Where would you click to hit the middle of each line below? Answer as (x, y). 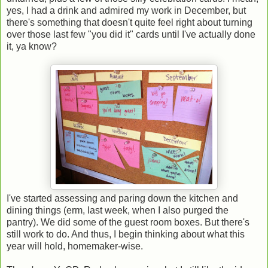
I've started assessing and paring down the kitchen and (122, 198)
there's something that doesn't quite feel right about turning (130, 22)
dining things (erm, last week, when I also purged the (118, 210)
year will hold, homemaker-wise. (75, 246)
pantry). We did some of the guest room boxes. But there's (128, 222)
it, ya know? (32, 46)
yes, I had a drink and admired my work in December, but (126, 10)
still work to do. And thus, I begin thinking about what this (126, 234)
